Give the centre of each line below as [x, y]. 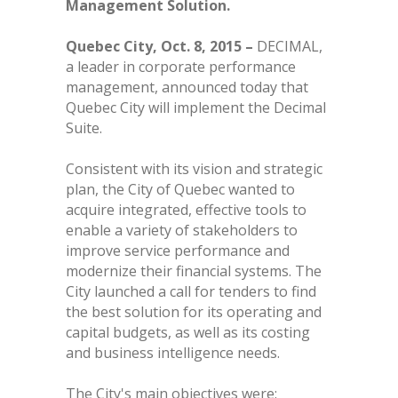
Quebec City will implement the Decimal [196, 108]
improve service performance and [178, 251]
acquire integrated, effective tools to [186, 210]
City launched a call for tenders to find [191, 292]
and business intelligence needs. [173, 353]
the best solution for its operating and [194, 312]
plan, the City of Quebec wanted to [180, 190]
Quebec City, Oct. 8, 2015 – [161, 47]
